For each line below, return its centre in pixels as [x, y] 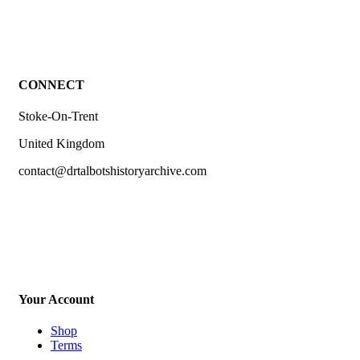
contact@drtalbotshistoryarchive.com [112, 171]
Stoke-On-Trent [58, 117]
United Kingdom [61, 144]
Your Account [56, 299]
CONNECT [51, 85]
